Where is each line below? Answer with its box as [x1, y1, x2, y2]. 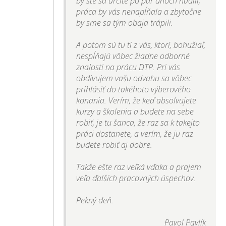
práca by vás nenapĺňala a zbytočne [76, 6, 202, 18]
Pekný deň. [76, 195, 114, 206]
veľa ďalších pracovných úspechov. [76, 173, 196, 184]
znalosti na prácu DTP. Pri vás [76, 62, 181, 73]
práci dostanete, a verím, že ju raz [76, 128, 194, 140]
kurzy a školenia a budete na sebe [76, 106, 194, 118]
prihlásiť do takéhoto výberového [76, 84, 191, 95]
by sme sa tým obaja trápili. [76, 17, 174, 29]
